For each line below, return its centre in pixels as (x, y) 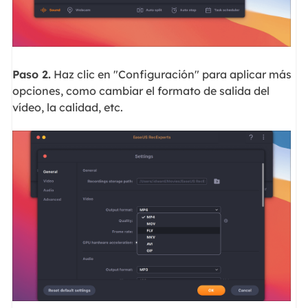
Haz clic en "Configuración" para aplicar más (171, 74)
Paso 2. (31, 74)
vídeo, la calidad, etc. (67, 107)
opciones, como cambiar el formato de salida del (141, 90)
